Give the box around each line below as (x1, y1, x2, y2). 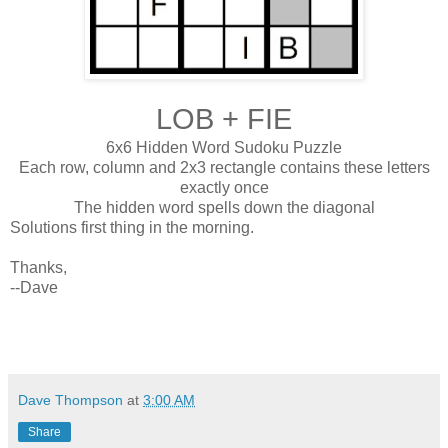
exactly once (179, 179, 269, 197)
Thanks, (10, 259, 67, 277)
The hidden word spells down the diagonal (73, 199, 375, 217)
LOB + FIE (156, 103, 292, 136)
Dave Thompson (18, 391, 123, 408)
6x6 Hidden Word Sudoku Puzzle (106, 139, 342, 157)
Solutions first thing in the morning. (10, 219, 254, 237)
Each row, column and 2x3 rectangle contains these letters (18, 159, 430, 177)
